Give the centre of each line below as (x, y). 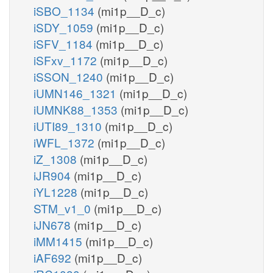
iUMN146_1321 (76, 93)
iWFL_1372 (66, 142)
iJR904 (54, 175)
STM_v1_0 (64, 208)
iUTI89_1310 (69, 126)
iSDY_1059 (65, 27)
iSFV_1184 (65, 43)
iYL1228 (57, 191)
